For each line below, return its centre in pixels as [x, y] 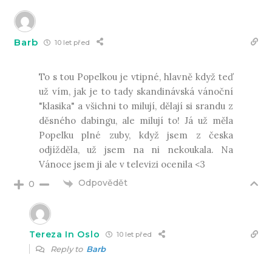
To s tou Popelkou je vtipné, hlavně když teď [136, 77]
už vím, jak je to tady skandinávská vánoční [136, 92]
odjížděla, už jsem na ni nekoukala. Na [136, 150]
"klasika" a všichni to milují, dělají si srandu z [136, 106]
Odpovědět [103, 183]
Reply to [68, 249]
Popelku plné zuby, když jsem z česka [136, 135]
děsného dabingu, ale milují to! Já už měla [136, 121]
